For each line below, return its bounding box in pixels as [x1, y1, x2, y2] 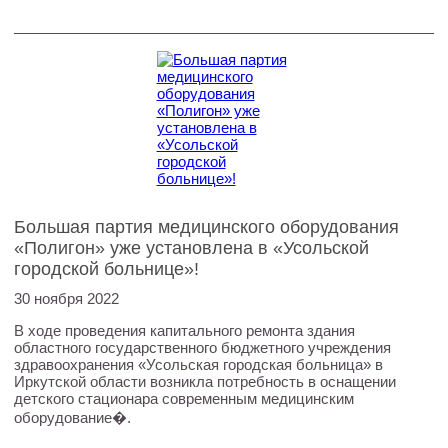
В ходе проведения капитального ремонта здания [13, 322, 355, 339]
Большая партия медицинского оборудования [13, 217, 399, 237]
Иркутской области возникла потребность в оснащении [13, 373, 396, 390]
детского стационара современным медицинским [13, 390, 354, 407]
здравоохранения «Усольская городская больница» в [13, 356, 383, 373]
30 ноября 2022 [13, 290, 119, 307]
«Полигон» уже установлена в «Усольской [13, 238, 369, 258]
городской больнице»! [13, 259, 199, 279]
